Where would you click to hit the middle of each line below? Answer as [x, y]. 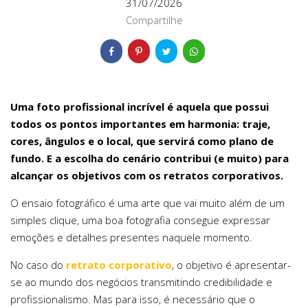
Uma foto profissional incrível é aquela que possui [140, 106]
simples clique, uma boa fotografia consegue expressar [140, 220]
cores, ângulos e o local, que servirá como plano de [142, 141]
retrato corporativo [119, 264]
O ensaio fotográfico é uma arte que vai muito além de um [147, 202]
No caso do [38, 264]
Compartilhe [154, 20]
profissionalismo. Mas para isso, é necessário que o [133, 299]
